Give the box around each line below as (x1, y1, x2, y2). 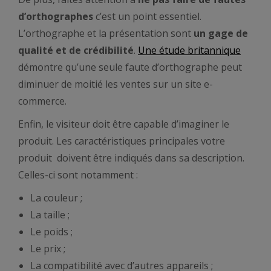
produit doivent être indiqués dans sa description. (18, 151, 244, 165)
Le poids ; (30, 225, 73, 238)
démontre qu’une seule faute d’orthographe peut (18, 60, 242, 74)
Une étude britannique (138, 44, 241, 57)
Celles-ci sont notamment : (18, 168, 140, 181)
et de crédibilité (56, 44, 134, 57)
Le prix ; (30, 242, 65, 255)
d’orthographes (18, 10, 93, 23)
